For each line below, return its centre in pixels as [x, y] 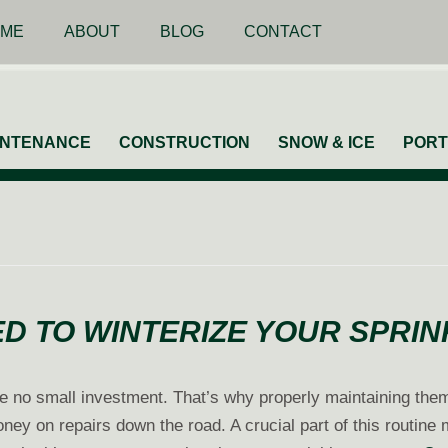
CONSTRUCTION [184, 142]
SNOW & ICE [326, 142]
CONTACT [282, 31]
